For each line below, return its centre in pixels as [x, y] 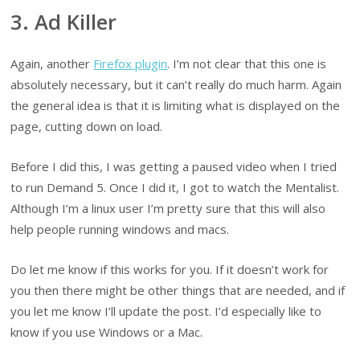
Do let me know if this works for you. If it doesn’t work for [170, 270]
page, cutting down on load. [87, 126]
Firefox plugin [131, 63]
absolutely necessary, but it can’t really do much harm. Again [176, 84]
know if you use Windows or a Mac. [107, 332]
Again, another [52, 63]
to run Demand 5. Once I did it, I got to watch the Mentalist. [175, 187]
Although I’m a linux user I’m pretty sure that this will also [168, 208]
